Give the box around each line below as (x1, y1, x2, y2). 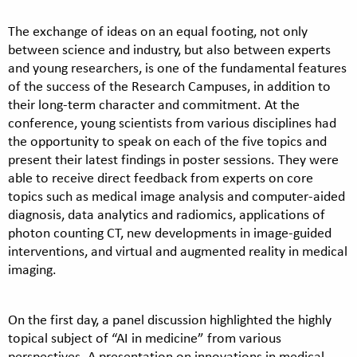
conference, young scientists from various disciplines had (8, 115, 336, 130)
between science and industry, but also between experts (8, 41, 331, 57)
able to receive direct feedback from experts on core (8, 170, 313, 185)
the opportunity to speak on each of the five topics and (8, 133, 327, 148)
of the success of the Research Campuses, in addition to (8, 78, 331, 93)
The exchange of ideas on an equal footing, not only (8, 23, 308, 38)
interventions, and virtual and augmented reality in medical (8, 243, 347, 258)
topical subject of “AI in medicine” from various (8, 330, 281, 345)
